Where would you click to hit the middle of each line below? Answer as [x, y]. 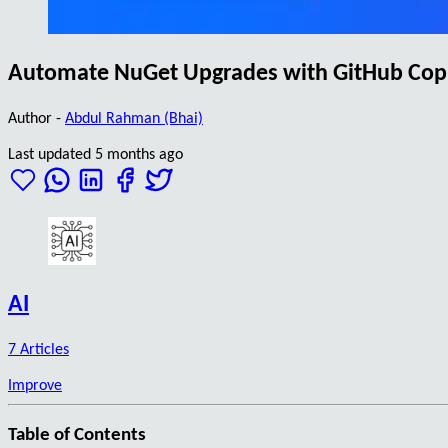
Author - [36, 118]
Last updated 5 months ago [95, 154]
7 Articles [38, 349]
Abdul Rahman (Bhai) [134, 118]
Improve [35, 385]
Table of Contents [77, 436]
